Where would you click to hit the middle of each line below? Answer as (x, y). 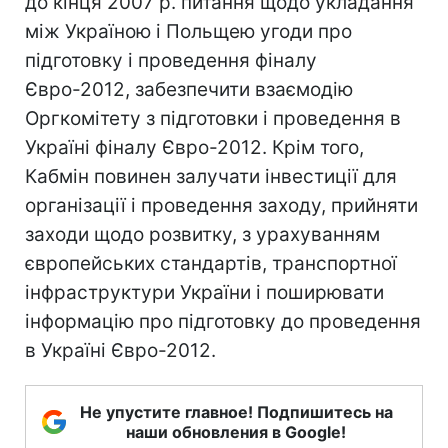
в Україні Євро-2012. (120, 350)
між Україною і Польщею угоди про (188, 31)
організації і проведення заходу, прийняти (221, 205)
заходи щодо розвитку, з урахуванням (202, 234)
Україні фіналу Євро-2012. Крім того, (194, 147)
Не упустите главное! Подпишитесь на (236, 412)
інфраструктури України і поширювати (204, 292)
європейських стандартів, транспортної (211, 263)
